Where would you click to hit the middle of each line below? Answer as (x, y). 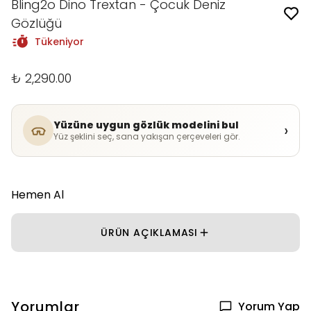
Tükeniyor (59, 45)
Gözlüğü (36, 27)
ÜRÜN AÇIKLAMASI (149, 236)
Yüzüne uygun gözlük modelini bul (146, 128)
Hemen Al (37, 199)
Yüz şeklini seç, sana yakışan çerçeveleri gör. (147, 140)
